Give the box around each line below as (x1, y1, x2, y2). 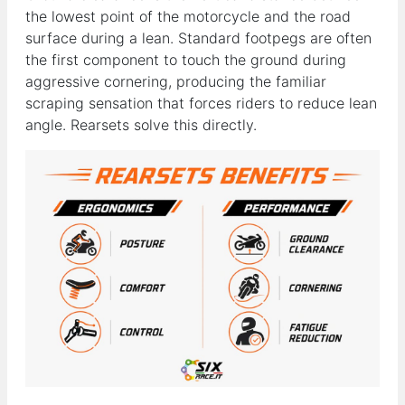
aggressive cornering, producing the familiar (25, 72, 326, 91)
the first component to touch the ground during (25, 51, 346, 70)
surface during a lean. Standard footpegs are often (25, 29, 372, 48)
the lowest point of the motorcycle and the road (25, 7, 351, 26)
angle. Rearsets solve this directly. (25, 116, 257, 135)
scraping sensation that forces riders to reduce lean (25, 94, 377, 113)
